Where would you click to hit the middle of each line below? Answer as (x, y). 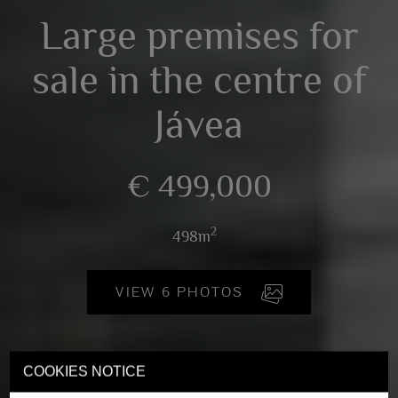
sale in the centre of (199, 80)
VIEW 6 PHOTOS (205, 291)
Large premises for (199, 35)
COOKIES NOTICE (85, 371)
